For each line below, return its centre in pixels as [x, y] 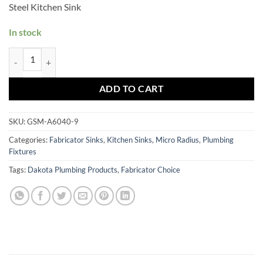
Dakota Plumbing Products [73, 170]
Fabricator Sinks [76, 140]
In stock [25, 32]
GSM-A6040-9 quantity [51, 53]
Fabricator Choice [151, 170]
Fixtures [23, 152]
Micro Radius [177, 140]
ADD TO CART [131, 88]
